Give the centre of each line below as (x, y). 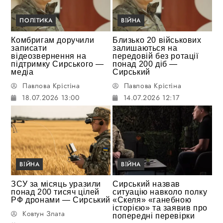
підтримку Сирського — (58, 64)
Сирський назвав (146, 184)
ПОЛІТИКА (36, 21)
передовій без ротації (156, 56)
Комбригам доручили (53, 40)
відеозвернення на (49, 56)
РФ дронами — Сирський (61, 200)
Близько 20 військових (157, 40)
